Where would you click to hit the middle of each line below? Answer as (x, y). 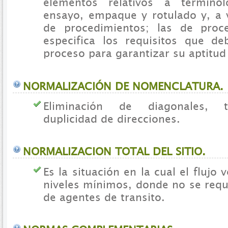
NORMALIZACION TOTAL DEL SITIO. (114, 152)
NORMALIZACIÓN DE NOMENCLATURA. (123, 86)
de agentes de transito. (104, 197)
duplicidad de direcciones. (112, 119)
